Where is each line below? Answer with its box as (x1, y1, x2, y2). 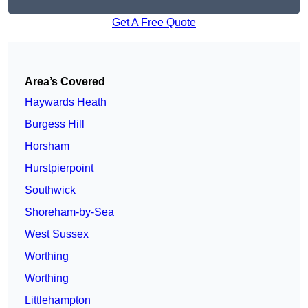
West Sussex (25, 228, 89, 241)
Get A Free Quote (112, 16, 196, 29)
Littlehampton (25, 294, 91, 307)
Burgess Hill (25, 118, 85, 131)
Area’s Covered (25, 76, 105, 88)
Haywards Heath (25, 96, 107, 109)
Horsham (25, 140, 69, 153)
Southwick (25, 184, 76, 197)
